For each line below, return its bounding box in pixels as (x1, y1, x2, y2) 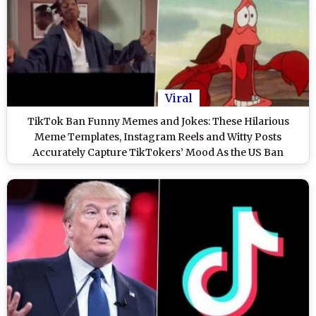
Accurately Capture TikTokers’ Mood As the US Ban (32, 145, 284, 159)
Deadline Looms (118, 161, 198, 174)
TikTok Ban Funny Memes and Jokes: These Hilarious (27, 114, 289, 128)
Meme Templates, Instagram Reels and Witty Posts (35, 130, 281, 143)
